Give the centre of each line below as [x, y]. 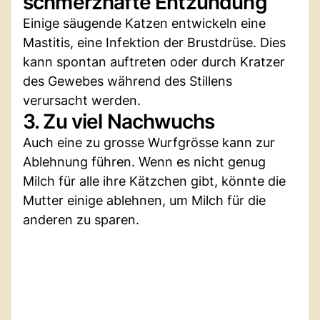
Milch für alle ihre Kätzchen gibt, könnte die [154, 181]
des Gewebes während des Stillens [127, 81]
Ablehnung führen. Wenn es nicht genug [144, 161]
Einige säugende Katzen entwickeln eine [144, 23]
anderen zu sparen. [81, 219]
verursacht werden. [82, 100]
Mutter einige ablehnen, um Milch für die [144, 200]
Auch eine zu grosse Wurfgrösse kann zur [149, 142]
